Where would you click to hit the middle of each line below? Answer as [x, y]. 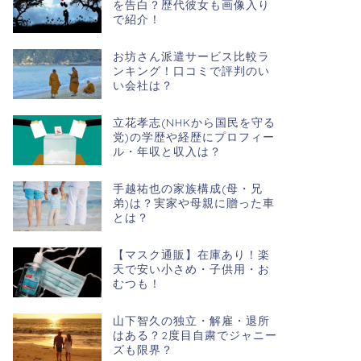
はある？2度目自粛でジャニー [195, 334]
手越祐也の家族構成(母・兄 [187, 188]
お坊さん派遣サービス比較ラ [191, 56]
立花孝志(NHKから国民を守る [194, 122]
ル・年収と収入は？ [167, 151]
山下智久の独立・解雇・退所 [191, 320]
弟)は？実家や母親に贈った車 [193, 202]
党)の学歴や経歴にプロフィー [193, 136]
